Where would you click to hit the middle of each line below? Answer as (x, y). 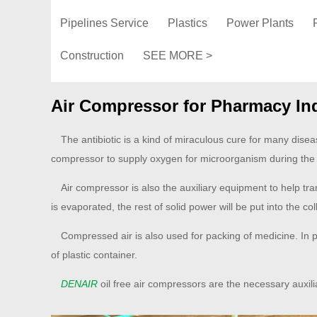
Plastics (188, 23)
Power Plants (260, 23)
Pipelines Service (104, 23)
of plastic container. (94, 254)
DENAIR (79, 283)
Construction (92, 56)
